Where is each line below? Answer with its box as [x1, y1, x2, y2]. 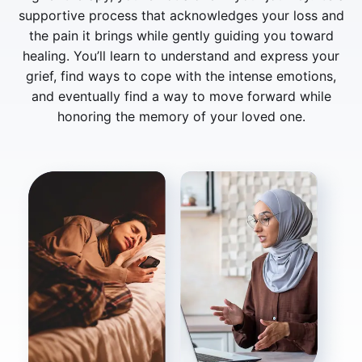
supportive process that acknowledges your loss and [18, 6, 344, 23]
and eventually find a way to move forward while [31, 87, 331, 104]
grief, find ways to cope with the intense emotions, [26, 67, 336, 84]
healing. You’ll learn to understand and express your [23, 47, 339, 64]
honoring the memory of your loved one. [57, 107, 305, 124]
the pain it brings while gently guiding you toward [28, 27, 334, 44]
